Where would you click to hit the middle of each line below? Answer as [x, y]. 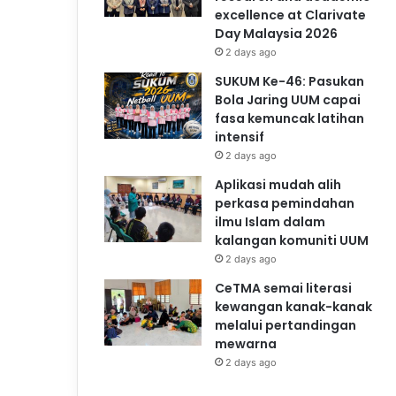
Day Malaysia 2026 [276, 33]
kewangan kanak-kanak [293, 306]
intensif [240, 137]
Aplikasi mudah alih [278, 184]
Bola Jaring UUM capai [288, 99]
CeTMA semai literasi [283, 288]
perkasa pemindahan [285, 203]
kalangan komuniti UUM [292, 240]
